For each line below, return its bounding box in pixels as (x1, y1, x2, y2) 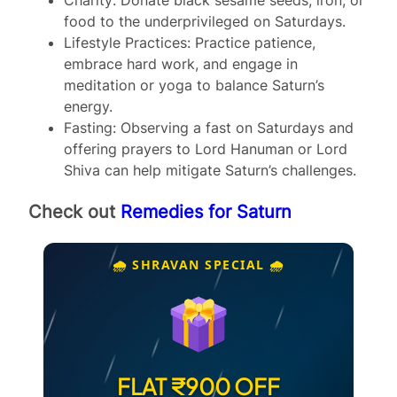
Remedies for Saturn (121, 200, 292, 222)
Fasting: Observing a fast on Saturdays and (64, 118, 354, 136)
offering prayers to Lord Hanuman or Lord (64, 139, 347, 158)
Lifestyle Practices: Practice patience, (64, 33, 315, 51)
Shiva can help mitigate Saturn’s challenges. (64, 160, 356, 179)
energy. (64, 97, 113, 115)
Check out (28, 200, 121, 222)
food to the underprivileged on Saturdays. (64, 12, 346, 30)
